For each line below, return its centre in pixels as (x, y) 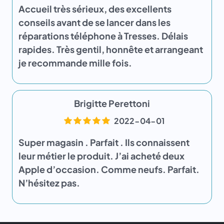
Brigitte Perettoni (112, 103)
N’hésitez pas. (49, 183)
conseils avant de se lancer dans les (94, 22)
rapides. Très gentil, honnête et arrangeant (111, 49)
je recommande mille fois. (75, 63)
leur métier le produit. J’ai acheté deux (101, 156)
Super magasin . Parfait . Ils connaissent (104, 142)
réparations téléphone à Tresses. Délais (103, 36)
